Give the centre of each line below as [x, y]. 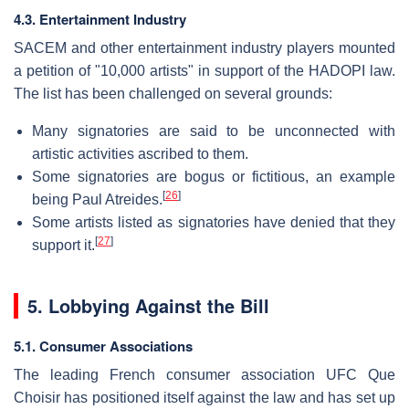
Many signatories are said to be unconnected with [214, 131]
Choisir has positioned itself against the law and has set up [204, 397]
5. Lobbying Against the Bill [148, 305]
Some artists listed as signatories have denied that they [214, 222]
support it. [63, 245]
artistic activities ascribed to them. [140, 153]
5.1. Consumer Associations [103, 346]
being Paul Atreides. [97, 199]
